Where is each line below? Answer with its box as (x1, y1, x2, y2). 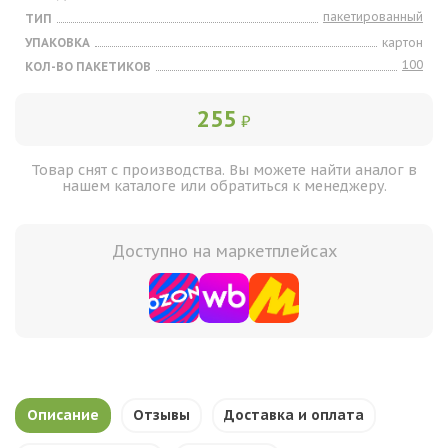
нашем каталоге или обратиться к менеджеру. (61, 177, 387, 195)
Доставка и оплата (224, 406, 364, 424)
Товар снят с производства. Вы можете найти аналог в (31, 161, 417, 179)
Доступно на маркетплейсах (111, 241, 337, 261)
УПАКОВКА (25, 35, 90, 50)
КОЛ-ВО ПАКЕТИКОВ (25, 59, 151, 74)
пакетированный (323, 9, 423, 24)
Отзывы (133, 406, 190, 424)
